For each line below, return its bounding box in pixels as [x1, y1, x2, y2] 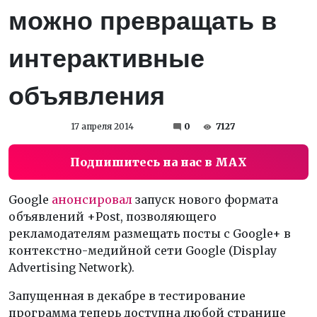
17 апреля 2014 [71, 121, 134, 132]
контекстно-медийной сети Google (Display [8, 243, 277, 258]
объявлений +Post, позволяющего [8, 209, 217, 224]
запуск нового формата [132, 192, 278, 207]
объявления [8, 81, 165, 110]
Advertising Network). [8, 260, 134, 275]
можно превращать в [8, 6, 277, 35]
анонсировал [52, 192, 132, 207]
